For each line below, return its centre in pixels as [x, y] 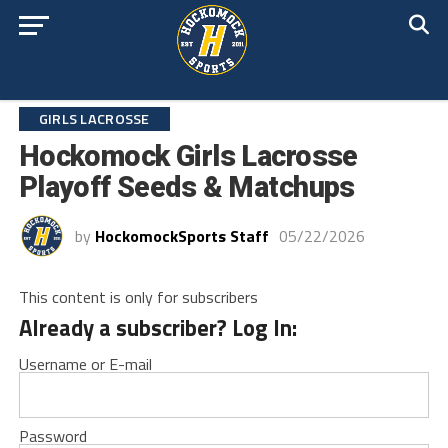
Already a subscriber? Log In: [157, 328]
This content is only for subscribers [138, 297]
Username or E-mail [85, 364]
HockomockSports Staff [181, 236]
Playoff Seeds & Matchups [186, 187]
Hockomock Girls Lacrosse [188, 156]
